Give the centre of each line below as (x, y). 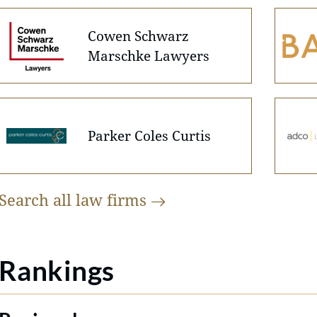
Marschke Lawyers (149, 55)
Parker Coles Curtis (150, 136)
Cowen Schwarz (139, 35)
